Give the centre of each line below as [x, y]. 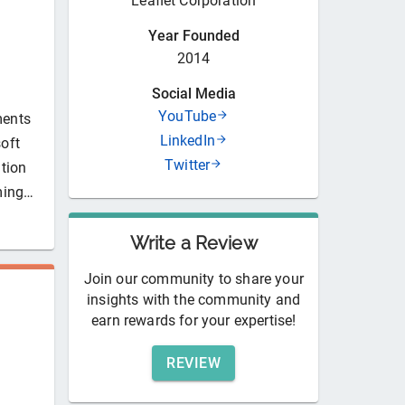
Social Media [193, 93]
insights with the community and [194, 299]
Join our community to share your [193, 278]
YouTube [188, 116]
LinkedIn [187, 140]
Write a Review [193, 243]
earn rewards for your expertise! [194, 320]
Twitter [188, 165]
